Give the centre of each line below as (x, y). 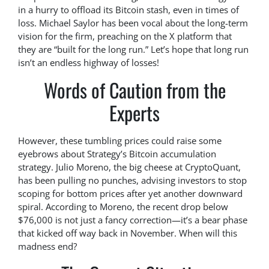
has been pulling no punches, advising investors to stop (132, 180)
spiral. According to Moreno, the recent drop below (123, 207)
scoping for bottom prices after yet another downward (130, 194)
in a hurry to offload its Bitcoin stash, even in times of (128, 10)
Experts (134, 113)
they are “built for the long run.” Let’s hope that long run (133, 50)
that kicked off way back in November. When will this (128, 233)
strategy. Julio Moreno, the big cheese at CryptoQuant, (129, 167)
